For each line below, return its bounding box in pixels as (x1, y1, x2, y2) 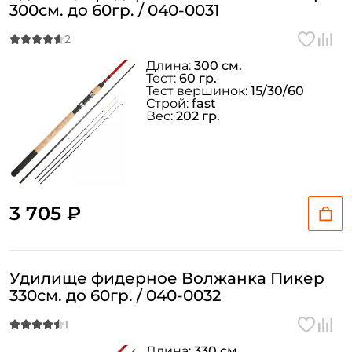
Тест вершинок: (146, 83, 251, 98)
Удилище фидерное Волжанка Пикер (9, 269, 324, 288)
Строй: (146, 96, 192, 111)
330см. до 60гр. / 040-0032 (9, 286, 221, 305)
